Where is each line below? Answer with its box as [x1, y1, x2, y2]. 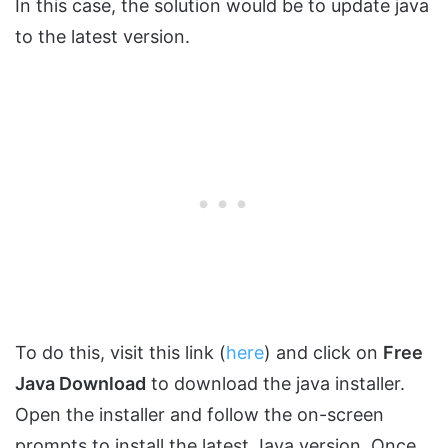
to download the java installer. [146, 372, 405, 394]
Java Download [15, 372, 146, 394]
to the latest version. [15, 25, 190, 47]
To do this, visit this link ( [15, 341, 226, 363]
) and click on [264, 341, 383, 363]
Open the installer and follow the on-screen [15, 403, 384, 425]
